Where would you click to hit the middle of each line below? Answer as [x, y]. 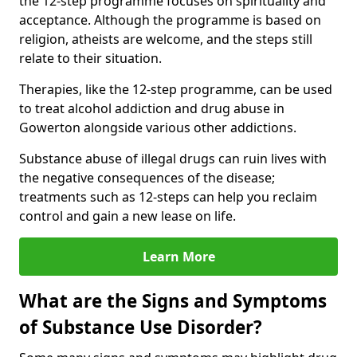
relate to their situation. [90, 59]
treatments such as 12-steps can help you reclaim [168, 197]
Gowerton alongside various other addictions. [158, 128]
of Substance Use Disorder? [141, 328]
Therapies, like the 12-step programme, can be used [176, 90]
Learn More [178, 257]
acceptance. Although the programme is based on [170, 20]
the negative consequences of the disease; [147, 178]
